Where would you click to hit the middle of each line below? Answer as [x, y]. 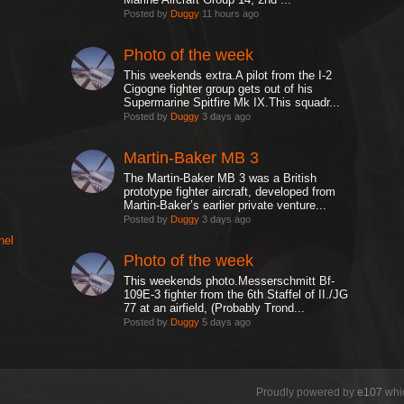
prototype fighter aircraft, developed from [230, 192]
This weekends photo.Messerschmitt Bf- [230, 281]
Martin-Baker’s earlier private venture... [225, 205]
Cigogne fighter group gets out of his [219, 89]
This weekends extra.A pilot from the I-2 [228, 75]
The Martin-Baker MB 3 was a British [220, 178]
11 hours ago [230, 14]
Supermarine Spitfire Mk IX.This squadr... [232, 102]
